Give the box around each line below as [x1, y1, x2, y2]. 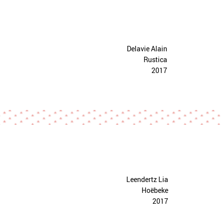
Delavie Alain [127, 44, 167, 53]
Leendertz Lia [126, 175, 168, 184]
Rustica [144, 55, 167, 64]
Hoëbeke [141, 185, 168, 195]
